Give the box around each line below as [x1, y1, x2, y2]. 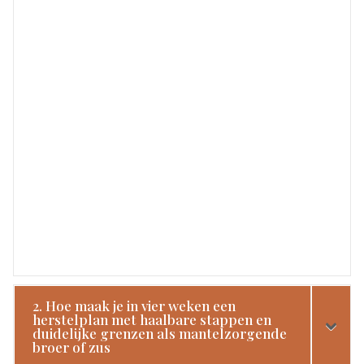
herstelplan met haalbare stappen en [32, 310, 272, 328]
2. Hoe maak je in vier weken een [32, 296, 236, 314]
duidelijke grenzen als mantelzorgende [32, 323, 288, 342]
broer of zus [32, 337, 111, 356]
